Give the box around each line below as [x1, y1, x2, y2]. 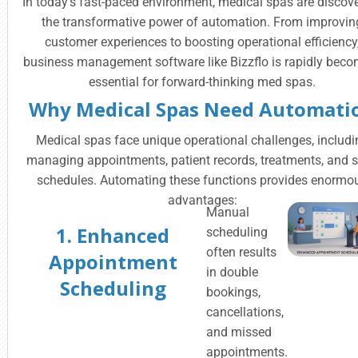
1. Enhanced [56, 222, 170, 249]
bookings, [206, 284, 261, 300]
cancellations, [206, 304, 284, 320]
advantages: [167, 193, 237, 208]
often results [206, 245, 277, 260]
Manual [206, 205, 250, 220]
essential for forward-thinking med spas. [89, 74, 316, 89]
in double [206, 265, 259, 280]
